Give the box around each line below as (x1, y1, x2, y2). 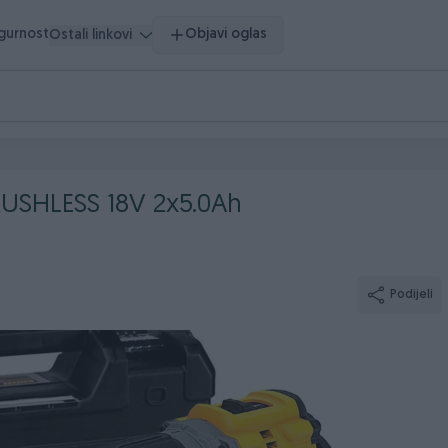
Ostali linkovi (49, 28, 133, 43)
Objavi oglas (185, 27, 268, 42)
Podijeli (390, 289, 433, 301)
